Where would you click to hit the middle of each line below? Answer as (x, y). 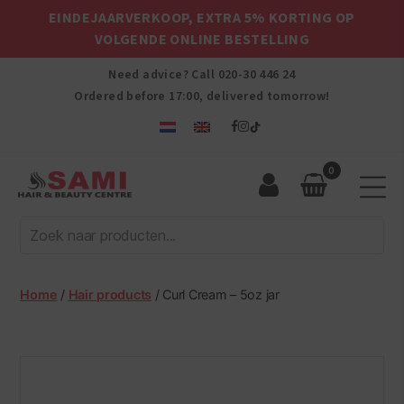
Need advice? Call (163, 75)
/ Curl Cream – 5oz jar (216, 294)
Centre (43, 306)
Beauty (44, 286)
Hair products (110, 294)
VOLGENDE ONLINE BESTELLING (202, 40)
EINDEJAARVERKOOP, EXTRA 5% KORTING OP (202, 18)
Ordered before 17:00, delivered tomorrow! (202, 96)
